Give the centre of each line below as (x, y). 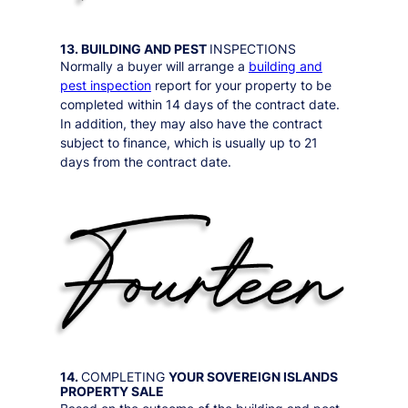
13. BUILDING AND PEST (134, 48)
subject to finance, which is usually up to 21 (189, 142)
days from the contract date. (145, 161)
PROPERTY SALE (112, 391)
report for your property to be (241, 85)
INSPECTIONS (252, 48)
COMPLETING (124, 376)
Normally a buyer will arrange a (154, 66)
